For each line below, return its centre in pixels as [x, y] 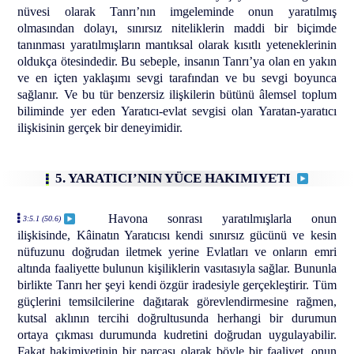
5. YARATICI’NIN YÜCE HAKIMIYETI [176, 179]
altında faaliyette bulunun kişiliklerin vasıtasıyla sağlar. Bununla [177, 269]
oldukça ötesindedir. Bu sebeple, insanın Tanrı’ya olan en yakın [177, 61]
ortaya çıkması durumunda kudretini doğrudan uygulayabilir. [177, 335]
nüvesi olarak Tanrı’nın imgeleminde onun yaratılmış [177, 11]
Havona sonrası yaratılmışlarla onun [222, 219]
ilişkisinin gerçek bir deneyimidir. [100, 127]
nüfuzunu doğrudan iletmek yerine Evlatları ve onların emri [177, 252]
